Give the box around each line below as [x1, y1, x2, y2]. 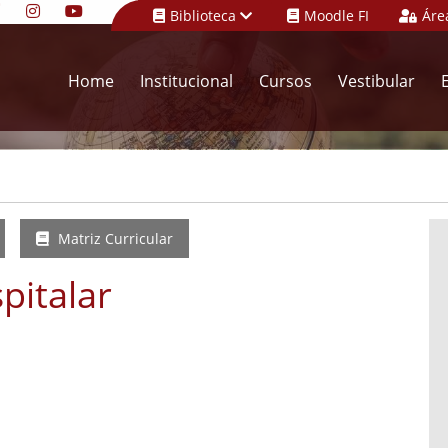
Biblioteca [170, 6, 240, 25]
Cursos [259, 70, 312, 93]
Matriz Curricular [54, 229, 173, 248]
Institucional [140, 70, 233, 93]
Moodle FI [304, 6, 369, 25]
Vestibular [338, 70, 415, 93]
